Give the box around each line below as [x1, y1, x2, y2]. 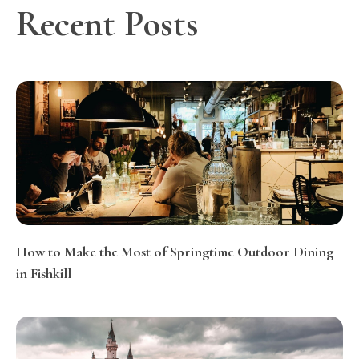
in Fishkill [16, 264, 71, 283]
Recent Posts [16, 2, 199, 46]
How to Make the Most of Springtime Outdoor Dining [16, 243, 333, 261]
